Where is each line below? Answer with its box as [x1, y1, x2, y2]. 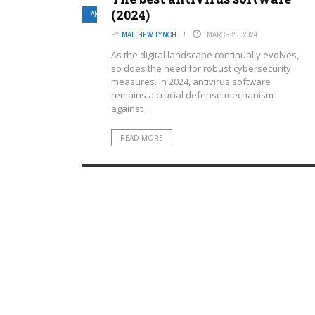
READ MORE [120, 133, 163, 143]
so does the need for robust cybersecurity [111, 62, 291, 75]
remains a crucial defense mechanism [111, 89, 274, 101]
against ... [111, 102, 151, 115]
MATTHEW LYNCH [122, 30, 176, 39]
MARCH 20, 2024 [207, 30, 257, 39]
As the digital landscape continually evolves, [111, 49, 299, 61]
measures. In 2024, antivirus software [111, 75, 271, 88]
